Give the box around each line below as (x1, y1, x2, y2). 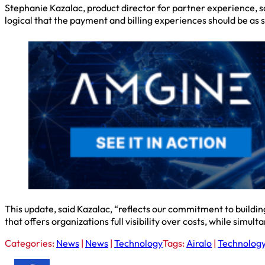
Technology (114, 237, 163, 250)
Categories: (5, 237, 56, 250)
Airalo (186, 237, 212, 250)
